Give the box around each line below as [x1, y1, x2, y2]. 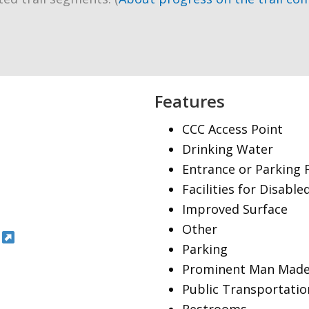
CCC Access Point [182, 121, 283, 137]
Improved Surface [182, 201, 288, 217]
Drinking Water [182, 141, 273, 157]
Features [154, 90, 225, 112]
